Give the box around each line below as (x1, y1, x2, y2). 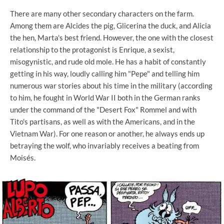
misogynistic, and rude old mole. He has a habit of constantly (10, 57, 206, 66)
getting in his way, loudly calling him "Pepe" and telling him (10, 69, 199, 78)
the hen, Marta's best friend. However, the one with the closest (10, 33, 213, 42)
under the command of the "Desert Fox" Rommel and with (10, 105, 196, 114)
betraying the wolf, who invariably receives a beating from (10, 141, 199, 150)
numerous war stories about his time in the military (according (10, 81, 212, 90)
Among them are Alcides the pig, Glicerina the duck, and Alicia (10, 21, 211, 30)
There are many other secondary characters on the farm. (10, 9, 194, 18)
